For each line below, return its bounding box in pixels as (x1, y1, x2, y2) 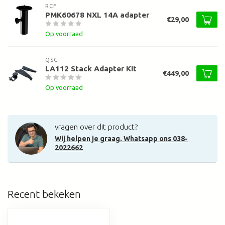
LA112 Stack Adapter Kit (45, 64, 137, 73)
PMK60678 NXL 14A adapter (45, 11, 149, 20)
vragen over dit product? (55, 123, 138, 132)
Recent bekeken (8, 188, 81, 200)
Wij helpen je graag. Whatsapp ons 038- (55, 135, 188, 143)
